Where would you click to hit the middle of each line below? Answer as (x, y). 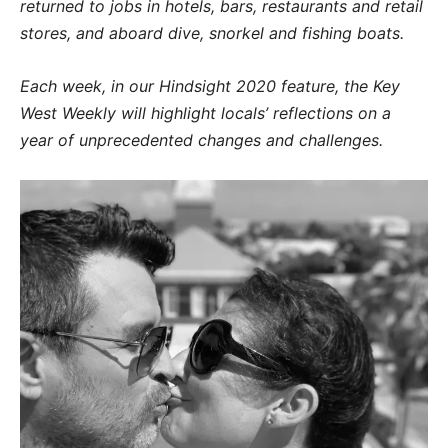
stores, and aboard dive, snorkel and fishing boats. (214, 33)
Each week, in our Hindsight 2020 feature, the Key (210, 86)
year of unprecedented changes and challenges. (201, 140)
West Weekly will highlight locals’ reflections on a (205, 113)
